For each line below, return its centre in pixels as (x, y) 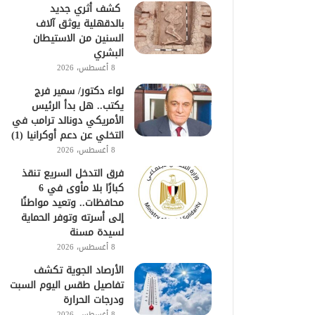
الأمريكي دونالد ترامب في (68, 120)
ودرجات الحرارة (94, 300)
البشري (109, 53)
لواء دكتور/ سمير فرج (79, 91)
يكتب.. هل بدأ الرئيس (78, 105)
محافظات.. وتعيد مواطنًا (72, 202)
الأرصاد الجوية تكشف (79, 270)
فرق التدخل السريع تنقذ (73, 173)
